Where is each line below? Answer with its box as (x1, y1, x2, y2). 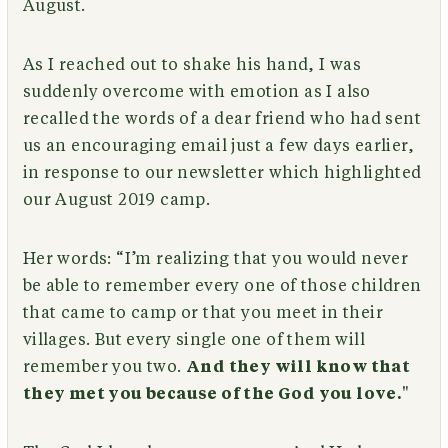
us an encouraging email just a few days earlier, (22, 137, 414, 154)
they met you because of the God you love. (22, 385, 403, 402)
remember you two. (22, 358, 186, 375)
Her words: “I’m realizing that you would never (22, 250, 409, 267)
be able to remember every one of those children (22, 277, 422, 294)
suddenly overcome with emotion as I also (22, 83, 371, 100)
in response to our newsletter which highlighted (22, 164, 422, 181)
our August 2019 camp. (22, 191, 211, 208)
